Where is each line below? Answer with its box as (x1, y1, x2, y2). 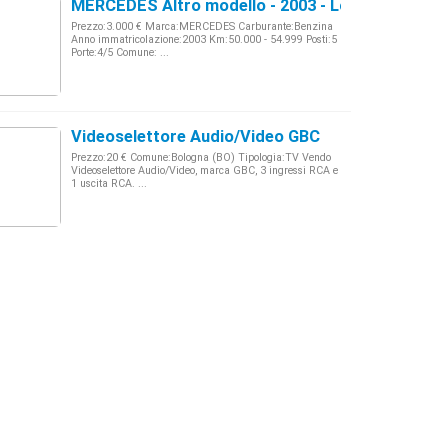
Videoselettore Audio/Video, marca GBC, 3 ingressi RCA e (71, 164, 338, 177)
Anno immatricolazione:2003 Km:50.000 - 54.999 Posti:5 (71, 33, 337, 46)
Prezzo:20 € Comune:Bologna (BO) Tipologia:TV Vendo (71, 151, 331, 164)
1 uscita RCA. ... (71, 177, 147, 190)
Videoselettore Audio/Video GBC (71, 127, 320, 146)
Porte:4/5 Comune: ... (71, 46, 169, 59)
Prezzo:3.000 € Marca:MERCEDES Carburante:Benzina (71, 20, 333, 33)
